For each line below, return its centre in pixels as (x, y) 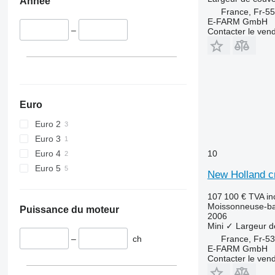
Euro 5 (48, 168)
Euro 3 (48, 138)
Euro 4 (48, 153)
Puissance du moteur (69, 209)
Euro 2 (48, 124)
